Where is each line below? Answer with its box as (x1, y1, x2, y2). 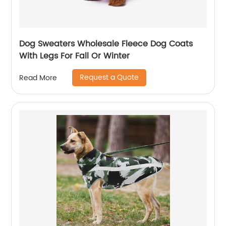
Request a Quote (80, 72, 139, 83)
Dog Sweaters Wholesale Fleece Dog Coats (19, 37, 193, 50)
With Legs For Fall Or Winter (19, 49, 130, 63)
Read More (19, 72, 58, 84)
